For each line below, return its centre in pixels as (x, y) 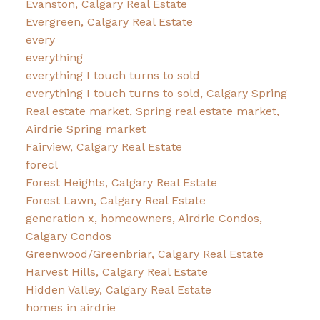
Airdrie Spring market (85, 129)
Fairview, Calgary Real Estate (104, 146)
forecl (41, 164)
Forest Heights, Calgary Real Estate (121, 182)
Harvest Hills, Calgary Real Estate (116, 271)
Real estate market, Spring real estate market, (152, 111)
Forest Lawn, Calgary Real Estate (115, 200)
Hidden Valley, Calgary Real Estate (118, 289)
